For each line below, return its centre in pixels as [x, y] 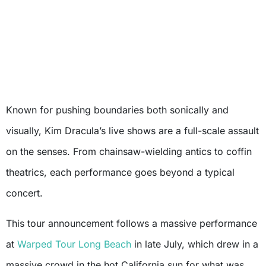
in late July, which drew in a [195, 244]
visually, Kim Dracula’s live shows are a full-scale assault [132, 130]
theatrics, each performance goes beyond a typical [120, 172]
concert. [24, 193]
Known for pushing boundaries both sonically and [117, 110]
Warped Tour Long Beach [74, 244]
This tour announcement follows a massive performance [132, 223]
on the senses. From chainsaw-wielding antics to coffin [129, 151]
